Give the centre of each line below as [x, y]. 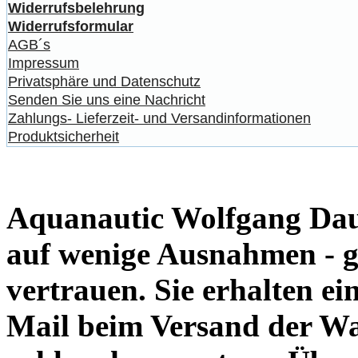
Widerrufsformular [71, 26]
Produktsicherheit [64, 136]
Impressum [44, 63]
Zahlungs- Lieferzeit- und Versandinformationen [159, 118]
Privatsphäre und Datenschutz [104, 81]
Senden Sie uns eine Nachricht [107, 99]
